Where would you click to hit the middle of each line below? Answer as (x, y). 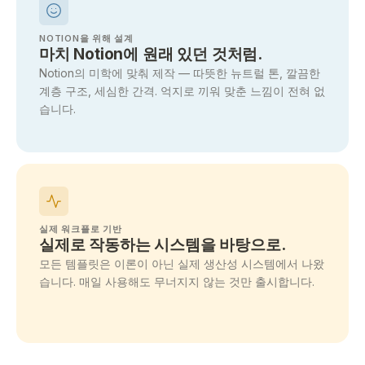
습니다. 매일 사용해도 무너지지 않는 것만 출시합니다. (177, 281)
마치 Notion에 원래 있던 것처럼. (151, 54)
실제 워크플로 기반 (81, 229)
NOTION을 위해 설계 (87, 38)
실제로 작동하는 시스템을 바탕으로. (163, 245)
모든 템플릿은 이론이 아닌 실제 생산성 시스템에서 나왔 (182, 264)
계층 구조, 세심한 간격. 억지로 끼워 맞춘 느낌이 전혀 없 (182, 91)
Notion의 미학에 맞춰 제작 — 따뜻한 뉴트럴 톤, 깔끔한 (180, 73)
